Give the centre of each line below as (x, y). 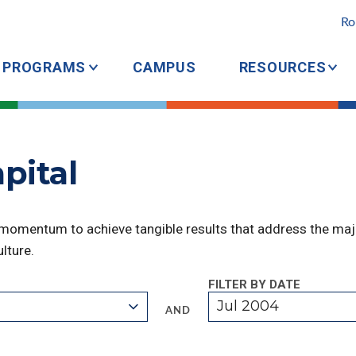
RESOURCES (282, 67)
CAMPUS (164, 67)
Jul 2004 (248, 306)
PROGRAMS (44, 67)
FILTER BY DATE (254, 284)
